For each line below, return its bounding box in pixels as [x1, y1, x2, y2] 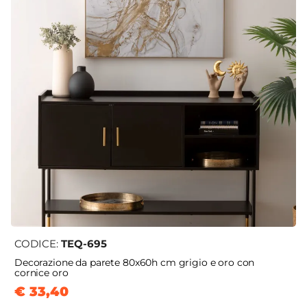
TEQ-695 [61, 237, 107, 251]
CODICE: [14, 237, 61, 251]
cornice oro [14, 267, 69, 280]
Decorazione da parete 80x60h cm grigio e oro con [14, 256, 255, 269]
